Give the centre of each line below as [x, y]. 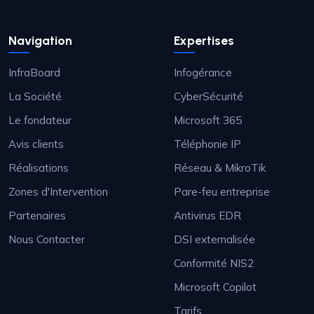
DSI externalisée [214, 239]
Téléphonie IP [207, 144]
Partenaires [37, 216]
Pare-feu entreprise [222, 192]
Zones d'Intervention [58, 192]
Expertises [204, 40]
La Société [35, 96]
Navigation [40, 40]
